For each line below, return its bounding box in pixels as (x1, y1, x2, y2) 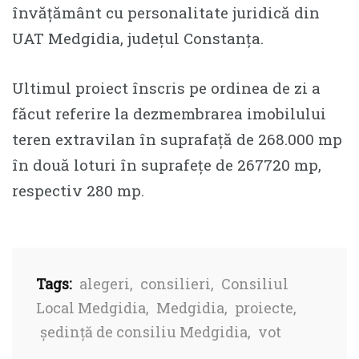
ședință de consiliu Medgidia (40, 321, 248, 341)
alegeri (79, 273, 130, 293)
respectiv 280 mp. (12, 179, 144, 200)
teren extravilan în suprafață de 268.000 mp (12, 128, 342, 149)
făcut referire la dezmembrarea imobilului (12, 103, 326, 123)
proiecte (235, 297, 293, 317)
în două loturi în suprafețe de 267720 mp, (12, 154, 321, 175)
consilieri (140, 273, 211, 293)
